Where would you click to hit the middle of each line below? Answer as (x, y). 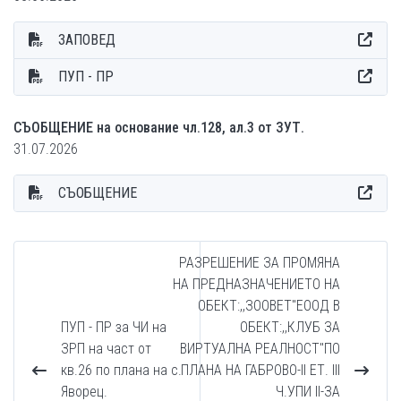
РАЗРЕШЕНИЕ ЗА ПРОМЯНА (260, 263)
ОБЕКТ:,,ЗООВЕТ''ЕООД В (269, 306)
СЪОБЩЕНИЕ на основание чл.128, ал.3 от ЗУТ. (159, 128)
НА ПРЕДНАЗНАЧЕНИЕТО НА (256, 284)
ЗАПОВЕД (87, 40)
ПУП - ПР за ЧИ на (114, 327)
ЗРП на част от (106, 349)
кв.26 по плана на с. (121, 370)
